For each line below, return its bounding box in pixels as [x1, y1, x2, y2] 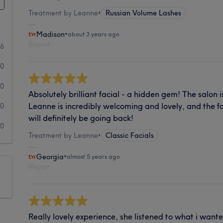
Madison [36, 29, 65, 39]
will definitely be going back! [28, 112, 134, 123]
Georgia [36, 152, 64, 161]
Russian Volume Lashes [106, 8, 182, 17]
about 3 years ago [68, 30, 120, 38]
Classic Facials [106, 130, 154, 140]
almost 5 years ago [67, 152, 120, 160]
